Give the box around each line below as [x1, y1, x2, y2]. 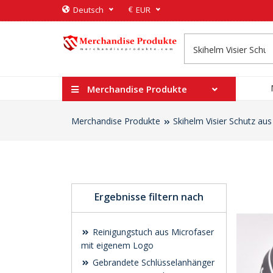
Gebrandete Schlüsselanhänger [90, 257, 214, 268]
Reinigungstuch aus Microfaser [90, 226, 214, 238]
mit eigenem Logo [81, 239, 154, 251]
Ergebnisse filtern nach [94, 190, 204, 204]
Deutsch [73, 4, 104, 15]
